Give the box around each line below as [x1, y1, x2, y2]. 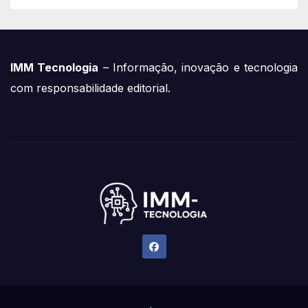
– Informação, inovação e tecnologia [98, 60, 298, 74]
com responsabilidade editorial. [10, 80, 170, 95]
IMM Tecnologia [10, 60, 99, 74]
